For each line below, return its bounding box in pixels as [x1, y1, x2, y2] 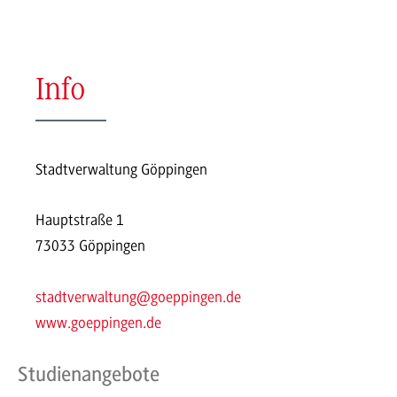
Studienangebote [18, 362, 160, 386]
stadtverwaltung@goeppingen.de [35, 288, 241, 307]
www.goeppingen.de [35, 314, 161, 332]
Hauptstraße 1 [35, 211, 124, 230]
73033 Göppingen [35, 237, 145, 255]
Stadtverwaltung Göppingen [35, 160, 207, 178]
